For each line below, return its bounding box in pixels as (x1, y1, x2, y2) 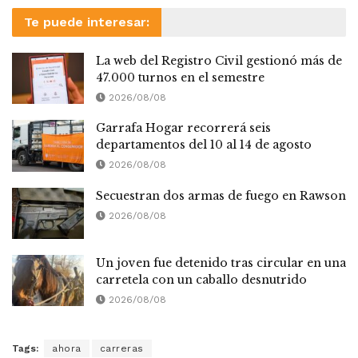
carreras (99, 343, 144, 355)
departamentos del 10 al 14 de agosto (96, 137, 312, 153)
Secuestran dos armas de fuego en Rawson (96, 188, 346, 203)
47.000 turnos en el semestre (96, 70, 265, 85)
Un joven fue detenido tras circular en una (96, 255, 346, 270)
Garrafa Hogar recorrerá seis (96, 121, 271, 136)
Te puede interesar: (24, 14, 149, 30)
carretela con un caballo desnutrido (96, 272, 307, 287)
